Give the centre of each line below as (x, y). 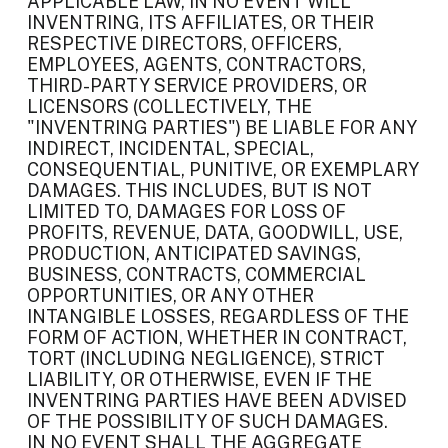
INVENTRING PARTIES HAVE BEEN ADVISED (217, 400)
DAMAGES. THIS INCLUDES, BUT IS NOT (199, 190)
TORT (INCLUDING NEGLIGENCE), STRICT (206, 358)
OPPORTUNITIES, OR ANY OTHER (170, 295)
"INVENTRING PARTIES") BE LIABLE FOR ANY (222, 127)
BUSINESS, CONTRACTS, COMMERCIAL (196, 274)
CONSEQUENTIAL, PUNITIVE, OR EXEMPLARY (223, 169)
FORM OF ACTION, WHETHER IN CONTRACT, (217, 337)
